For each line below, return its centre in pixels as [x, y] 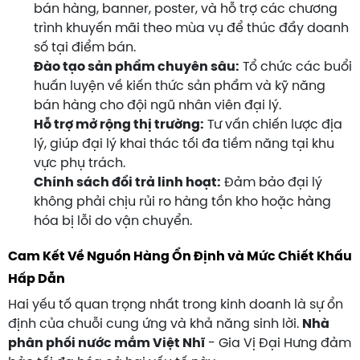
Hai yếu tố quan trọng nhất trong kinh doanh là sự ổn [176, 305]
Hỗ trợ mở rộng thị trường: [119, 125]
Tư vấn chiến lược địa [273, 125]
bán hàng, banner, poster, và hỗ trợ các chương [186, 9]
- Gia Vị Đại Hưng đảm [278, 343]
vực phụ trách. [80, 163]
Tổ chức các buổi [296, 67]
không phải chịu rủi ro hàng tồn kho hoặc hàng [182, 202]
